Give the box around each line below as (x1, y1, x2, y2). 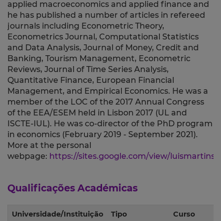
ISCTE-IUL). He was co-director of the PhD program (7, 119, 213, 129)
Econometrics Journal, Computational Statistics (7, 32, 199, 42)
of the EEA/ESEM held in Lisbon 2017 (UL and (7, 108, 187, 118)
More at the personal (7, 141, 91, 150)
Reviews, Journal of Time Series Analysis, (7, 65, 169, 74)
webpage (7, 151, 45, 161)
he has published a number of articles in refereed (7, 10, 205, 20)
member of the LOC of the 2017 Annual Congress (7, 97, 204, 107)
